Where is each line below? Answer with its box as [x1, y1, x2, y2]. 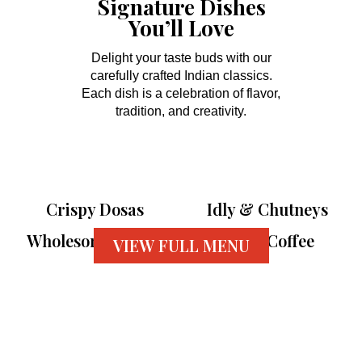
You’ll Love [128, 14, 234, 42]
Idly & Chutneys [207, 198, 328, 220]
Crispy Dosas [45, 198, 144, 220]
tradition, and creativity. [116, 104, 246, 118]
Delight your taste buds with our [90, 51, 271, 65]
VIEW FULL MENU [112, 234, 250, 256]
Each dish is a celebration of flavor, [82, 86, 280, 100]
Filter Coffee [221, 229, 314, 251]
